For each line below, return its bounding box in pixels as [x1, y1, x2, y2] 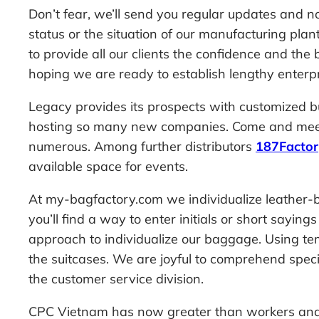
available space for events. [28, 157, 188, 174]
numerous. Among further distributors [28, 137, 256, 155]
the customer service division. [28, 270, 204, 287]
